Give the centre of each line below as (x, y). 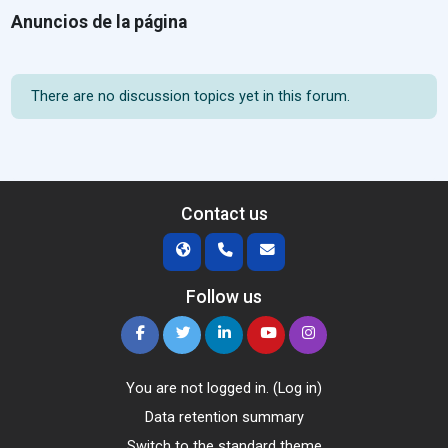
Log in (297, 388)
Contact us (224, 214)
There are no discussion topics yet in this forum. (191, 96)
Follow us (224, 297)
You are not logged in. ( (202, 388)
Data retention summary (224, 417)
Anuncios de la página (99, 22)
